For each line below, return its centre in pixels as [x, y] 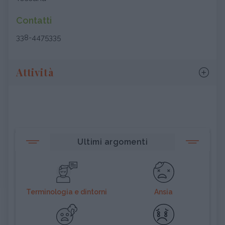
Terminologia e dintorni [67, 192]
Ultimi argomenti [113, 142]
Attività [35, 72]
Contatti [34, 20]
